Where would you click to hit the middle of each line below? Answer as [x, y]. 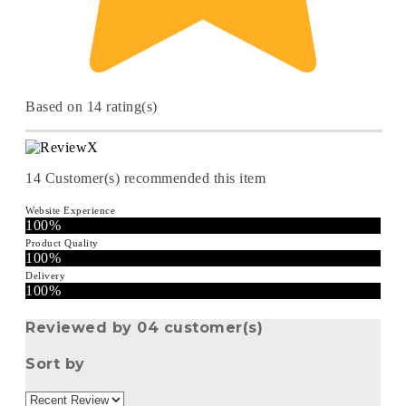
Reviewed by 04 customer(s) [144, 327]
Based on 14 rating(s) [92, 107]
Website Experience [70, 211]
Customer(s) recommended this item [155, 179]
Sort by [55, 363]
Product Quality [62, 243]
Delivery [45, 276]
